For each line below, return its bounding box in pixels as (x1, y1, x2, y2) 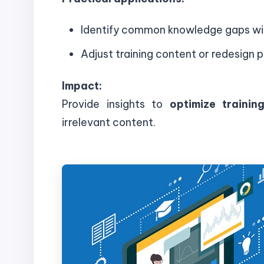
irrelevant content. (62, 115, 156, 129)
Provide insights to (62, 97, 170, 111)
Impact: (62, 78, 102, 93)
